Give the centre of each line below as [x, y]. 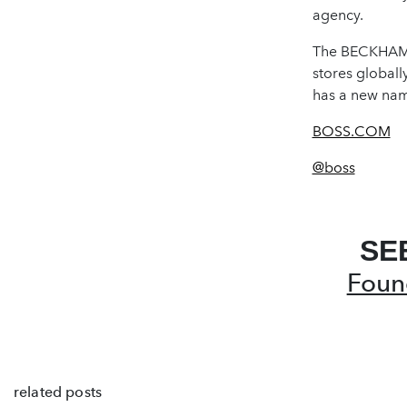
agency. [338, 15]
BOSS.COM [351, 131]
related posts [58, 392]
